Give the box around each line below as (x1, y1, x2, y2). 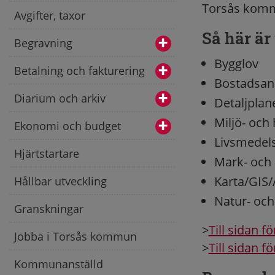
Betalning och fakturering (14, 63, 145, 78)
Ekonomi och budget (14, 118, 121, 133)
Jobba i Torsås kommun (14, 228, 137, 244)
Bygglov (214, 55, 258, 72)
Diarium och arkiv (14, 90, 106, 106)
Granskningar (14, 201, 83, 216)
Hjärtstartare (14, 145, 79, 161)
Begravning (14, 35, 72, 50)
